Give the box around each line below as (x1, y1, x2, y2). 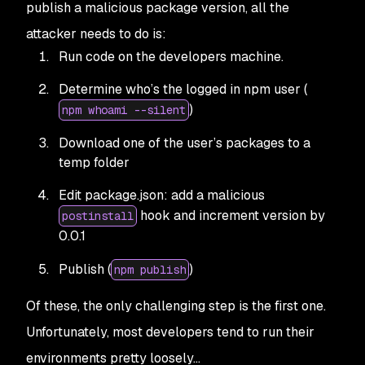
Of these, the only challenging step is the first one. (26, 297, 326, 314)
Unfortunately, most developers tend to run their (26, 323, 314, 341)
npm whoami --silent (62, 103, 186, 117)
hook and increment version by (137, 207, 325, 224)
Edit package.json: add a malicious (59, 187, 265, 204)
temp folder (59, 154, 130, 171)
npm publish (114, 262, 186, 277)
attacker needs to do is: (26, 25, 166, 42)
